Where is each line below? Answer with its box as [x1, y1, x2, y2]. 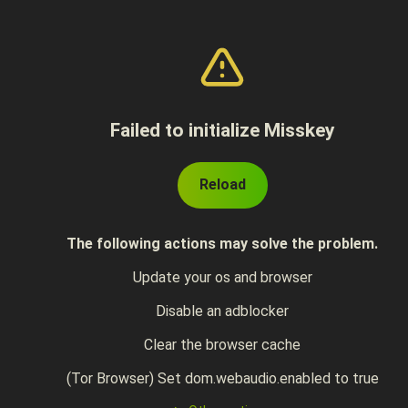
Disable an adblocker [156, 302, 289, 320]
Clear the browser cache [144, 336, 301, 353]
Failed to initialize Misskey [109, 119, 335, 141]
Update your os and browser [132, 269, 312, 286]
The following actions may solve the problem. [66, 235, 378, 252]
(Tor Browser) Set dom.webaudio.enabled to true [66, 370, 379, 387]
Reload [199, 176, 246, 193]
